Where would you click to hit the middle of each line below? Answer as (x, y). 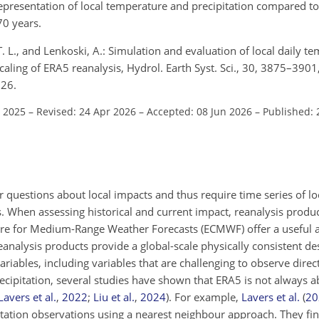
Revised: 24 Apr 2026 (86, 111)
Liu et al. (114, 297)
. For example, (205, 297)
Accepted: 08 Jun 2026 (199, 111)
